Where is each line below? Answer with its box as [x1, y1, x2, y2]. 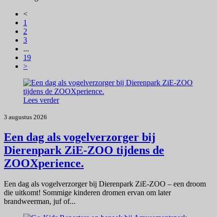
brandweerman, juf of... [4, 197, 76, 206]
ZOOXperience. [4, 157, 84, 170]
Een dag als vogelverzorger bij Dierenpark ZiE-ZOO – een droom [4, 180, 206, 188]
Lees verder [23, 96, 59, 105]
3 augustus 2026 [4, 113, 47, 121]
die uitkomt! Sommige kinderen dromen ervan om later [4, 188, 171, 197]
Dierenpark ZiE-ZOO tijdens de [4, 144, 164, 157]
